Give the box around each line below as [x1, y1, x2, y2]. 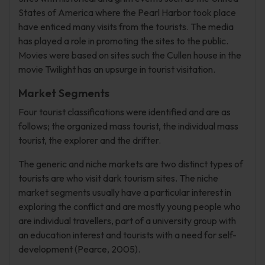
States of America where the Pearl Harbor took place [18, 7, 236, 18]
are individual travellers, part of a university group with [18, 215, 236, 227]
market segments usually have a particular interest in [18, 186, 231, 198]
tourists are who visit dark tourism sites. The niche [18, 172, 218, 184]
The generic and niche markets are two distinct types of [18, 158, 243, 170]
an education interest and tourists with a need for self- [18, 229, 237, 241]
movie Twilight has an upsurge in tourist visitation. [18, 63, 215, 75]
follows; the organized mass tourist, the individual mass [18, 120, 238, 132]
